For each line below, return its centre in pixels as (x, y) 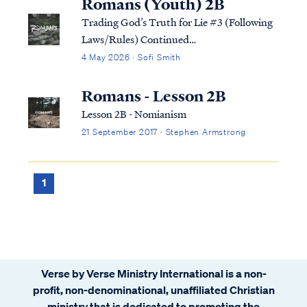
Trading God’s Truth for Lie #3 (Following (177, 22)
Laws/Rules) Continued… (138, 39)
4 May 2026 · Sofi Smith (131, 57)
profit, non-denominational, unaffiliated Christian (153, 290)
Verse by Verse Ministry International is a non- (153, 273)
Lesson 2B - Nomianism (134, 113)
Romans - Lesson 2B (153, 96)
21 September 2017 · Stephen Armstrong (164, 132)
